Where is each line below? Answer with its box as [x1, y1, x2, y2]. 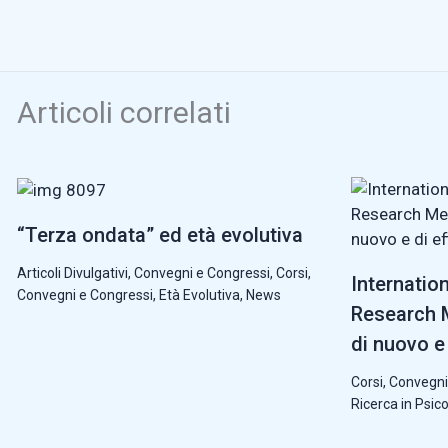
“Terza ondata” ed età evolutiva [17, 222, 303, 247]
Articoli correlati [17, 94, 231, 130]
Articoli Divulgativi [17, 264, 128, 281]
